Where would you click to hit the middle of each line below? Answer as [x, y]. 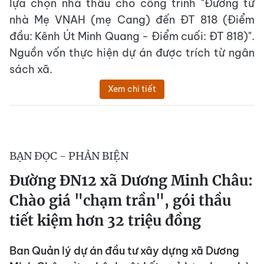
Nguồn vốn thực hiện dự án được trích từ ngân [132, 53]
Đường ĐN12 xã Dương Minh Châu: [131, 181]
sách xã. [31, 70]
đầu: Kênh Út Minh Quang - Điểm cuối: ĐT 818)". [132, 37]
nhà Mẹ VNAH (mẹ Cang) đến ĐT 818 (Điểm [132, 20]
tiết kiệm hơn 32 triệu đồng [105, 221]
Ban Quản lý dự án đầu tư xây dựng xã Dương [124, 251]
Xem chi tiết [132, 89]
